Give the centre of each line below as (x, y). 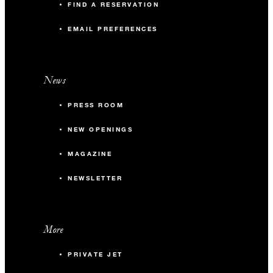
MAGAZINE (90, 154)
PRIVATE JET (95, 254)
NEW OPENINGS (101, 129)
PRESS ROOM (96, 105)
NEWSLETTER (95, 178)
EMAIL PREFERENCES (113, 29)
